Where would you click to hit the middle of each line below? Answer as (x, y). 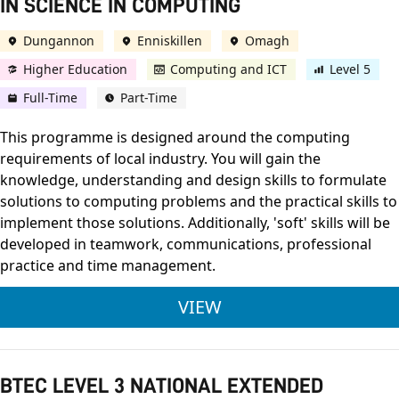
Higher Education (75, 69)
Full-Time (50, 98)
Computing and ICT (228, 69)
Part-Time (149, 98)
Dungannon (59, 41)
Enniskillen (170, 41)
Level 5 (350, 69)
